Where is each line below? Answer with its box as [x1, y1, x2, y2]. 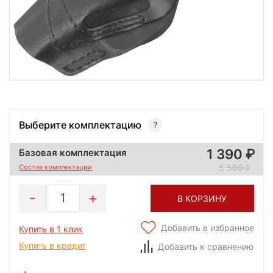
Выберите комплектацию [19, 118, 142, 131]
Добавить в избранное [160, 222, 254, 233]
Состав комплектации [19, 162, 93, 171]
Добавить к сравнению [157, 241, 253, 252]
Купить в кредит [19, 239, 87, 250]
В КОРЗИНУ [177, 193, 227, 204]
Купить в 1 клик [19, 223, 83, 234]
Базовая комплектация [19, 146, 127, 158]
